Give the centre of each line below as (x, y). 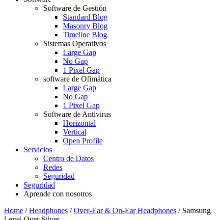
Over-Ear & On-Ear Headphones (125, 210)
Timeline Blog (85, 35)
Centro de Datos (69, 158)
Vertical (75, 132)
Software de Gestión (75, 8)
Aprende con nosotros (58, 194)
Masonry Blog (85, 26)
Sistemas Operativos (75, 43)
